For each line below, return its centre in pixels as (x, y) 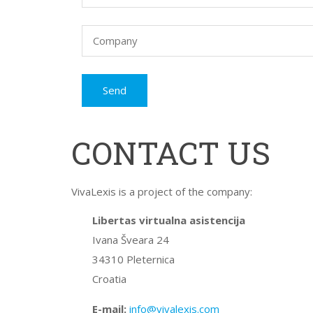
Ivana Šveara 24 (131, 240)
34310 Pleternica (133, 259)
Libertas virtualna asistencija (169, 220)
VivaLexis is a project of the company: (162, 191)
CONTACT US (171, 153)
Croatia (109, 279)
